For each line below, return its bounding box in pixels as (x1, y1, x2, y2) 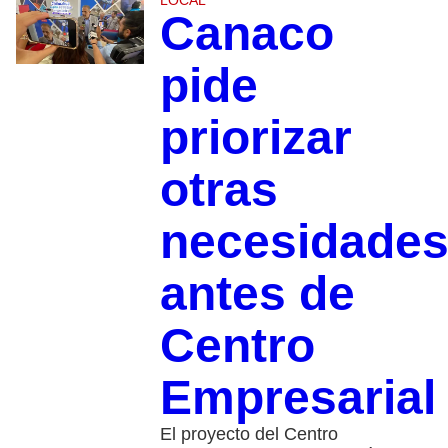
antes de (159, 266, 355, 320)
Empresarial (159, 370, 436, 424)
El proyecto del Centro (159, 423, 338, 444)
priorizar (159, 110, 352, 164)
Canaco (159, 6, 334, 60)
